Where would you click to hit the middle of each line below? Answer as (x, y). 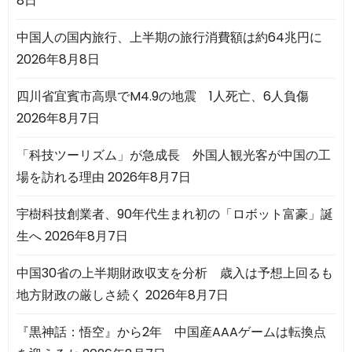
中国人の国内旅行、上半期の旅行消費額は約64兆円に (169, 37)
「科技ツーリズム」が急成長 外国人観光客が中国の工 (174, 155)
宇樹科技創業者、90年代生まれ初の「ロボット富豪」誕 (175, 214)
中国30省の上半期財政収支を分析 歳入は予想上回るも (175, 273)
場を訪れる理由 (60, 177)
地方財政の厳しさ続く (79, 295)
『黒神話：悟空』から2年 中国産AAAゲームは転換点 (171, 332)
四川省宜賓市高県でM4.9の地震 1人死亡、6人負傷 (163, 96)
